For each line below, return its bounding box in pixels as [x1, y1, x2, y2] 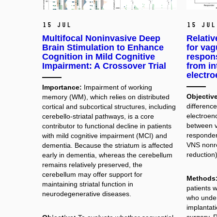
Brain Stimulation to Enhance [42, 42, 164, 52]
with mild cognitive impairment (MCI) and [42, 131, 167, 139]
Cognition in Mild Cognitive [42, 51, 155, 62]
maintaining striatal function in [42, 180, 133, 188]
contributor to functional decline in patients [42, 122, 171, 130]
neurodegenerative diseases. [42, 189, 131, 198]
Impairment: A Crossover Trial [42, 61, 166, 71]
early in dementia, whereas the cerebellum [42, 151, 172, 159]
